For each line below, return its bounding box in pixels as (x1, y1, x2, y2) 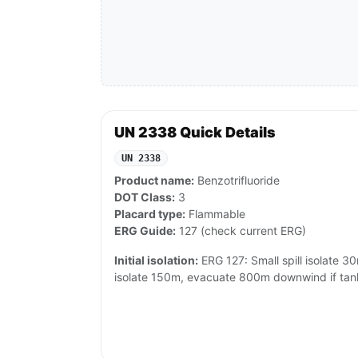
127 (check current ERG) (176, 224, 306, 238)
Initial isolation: (114, 253, 198, 268)
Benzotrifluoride (194, 173, 280, 188)
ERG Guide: (114, 224, 176, 238)
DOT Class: (114, 190, 175, 205)
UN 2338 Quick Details (114, 124, 276, 141)
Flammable (185, 207, 245, 221)
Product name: (114, 173, 194, 188)
